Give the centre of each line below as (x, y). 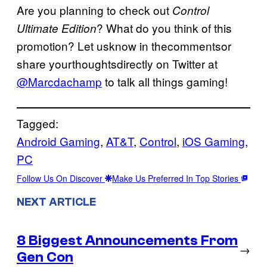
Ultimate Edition (57, 28)
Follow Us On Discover (61, 178)
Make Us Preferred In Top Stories (176, 178)
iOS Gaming (214, 141)
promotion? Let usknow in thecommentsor (124, 45)
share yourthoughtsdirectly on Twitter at (117, 63)
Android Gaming (58, 141)
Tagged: (38, 123)
